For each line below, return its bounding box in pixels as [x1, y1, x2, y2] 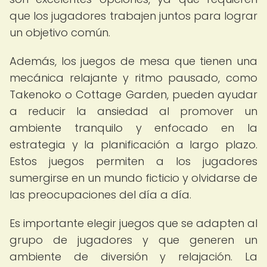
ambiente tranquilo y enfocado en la [10, 120, 257, 135]
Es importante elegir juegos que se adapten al [10, 216, 257, 231]
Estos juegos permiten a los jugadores [10, 154, 257, 169]
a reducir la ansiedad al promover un [10, 104, 257, 119]
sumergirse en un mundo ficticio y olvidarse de [10, 170, 257, 185]
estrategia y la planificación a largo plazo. [10, 137, 257, 152]
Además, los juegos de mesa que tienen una [10, 54, 257, 69]
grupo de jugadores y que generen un [10, 232, 257, 247]
